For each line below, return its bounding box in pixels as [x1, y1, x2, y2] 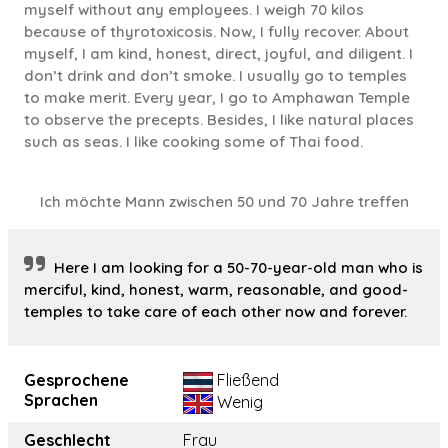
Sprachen [24, 390, 98, 411]
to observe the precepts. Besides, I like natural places [24, 110, 414, 130]
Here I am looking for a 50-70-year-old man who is [54, 258, 423, 278]
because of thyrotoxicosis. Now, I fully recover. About [24, 22, 409, 42]
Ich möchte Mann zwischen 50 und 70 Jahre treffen [39, 192, 409, 212]
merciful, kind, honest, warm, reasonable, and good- [24, 280, 408, 300]
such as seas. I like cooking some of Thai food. [24, 132, 363, 152]
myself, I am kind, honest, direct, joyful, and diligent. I [24, 44, 413, 64]
